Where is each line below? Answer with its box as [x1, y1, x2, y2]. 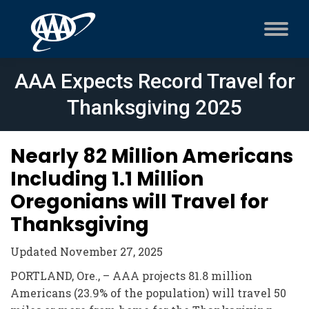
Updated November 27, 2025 [10, 244, 163, 259]
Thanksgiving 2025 [67, 95, 242, 119]
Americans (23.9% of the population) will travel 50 [10, 286, 286, 300]
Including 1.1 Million [10, 166, 203, 192]
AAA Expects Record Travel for [14, 69, 295, 93]
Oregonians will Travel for [10, 188, 268, 215]
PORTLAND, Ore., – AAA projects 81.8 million [10, 268, 252, 283]
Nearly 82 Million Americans [10, 143, 293, 170]
